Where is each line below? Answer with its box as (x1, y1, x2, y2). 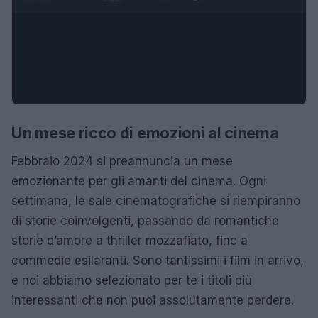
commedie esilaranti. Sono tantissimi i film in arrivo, (11, 253, 304, 268)
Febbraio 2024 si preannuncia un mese (11, 153, 233, 168)
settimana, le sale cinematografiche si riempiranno (11, 193, 300, 208)
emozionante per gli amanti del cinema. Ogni (11, 173, 266, 188)
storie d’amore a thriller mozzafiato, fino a (11, 233, 248, 248)
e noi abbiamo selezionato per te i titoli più (11, 273, 252, 287)
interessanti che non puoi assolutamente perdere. (11, 292, 294, 307)
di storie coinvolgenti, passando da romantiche (11, 213, 279, 228)
